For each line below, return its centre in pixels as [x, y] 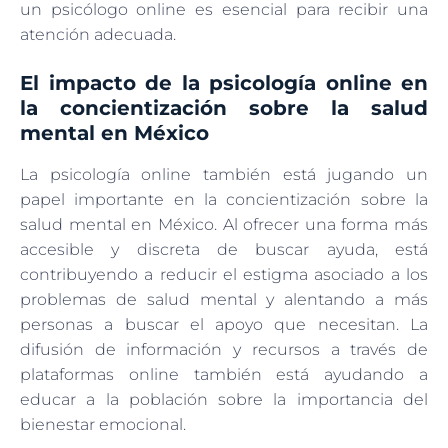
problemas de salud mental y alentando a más [224, 299]
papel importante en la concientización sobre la [224, 199]
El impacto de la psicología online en [224, 82]
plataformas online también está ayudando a [224, 374]
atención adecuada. [98, 34]
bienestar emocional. [103, 424]
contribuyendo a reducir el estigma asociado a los [224, 274]
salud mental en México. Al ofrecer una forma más [224, 224]
